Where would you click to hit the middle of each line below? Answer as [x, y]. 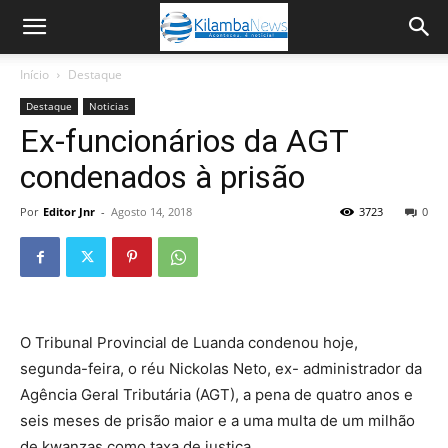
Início [34, 74]
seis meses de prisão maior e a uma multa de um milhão [217, 420]
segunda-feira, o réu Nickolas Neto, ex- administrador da [221, 368]
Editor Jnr [69, 211]
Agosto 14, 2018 [151, 211]
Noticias [109, 106]
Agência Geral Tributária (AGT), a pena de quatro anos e [216, 394]
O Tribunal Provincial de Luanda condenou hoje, [189, 342]
